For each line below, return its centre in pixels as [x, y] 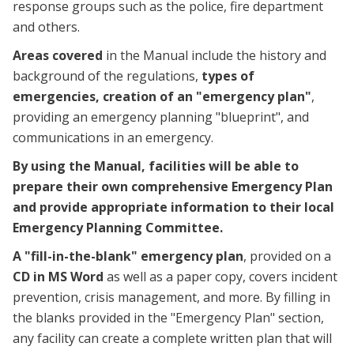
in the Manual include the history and [216, 56]
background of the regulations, [107, 76]
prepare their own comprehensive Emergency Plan [173, 187]
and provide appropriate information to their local [173, 207]
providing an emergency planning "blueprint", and [161, 117]
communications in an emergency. [113, 138]
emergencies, [56, 97]
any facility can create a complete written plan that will [172, 339]
